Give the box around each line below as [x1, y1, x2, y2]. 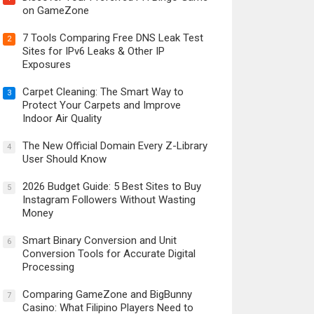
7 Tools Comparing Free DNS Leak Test [22, 31, 203, 44]
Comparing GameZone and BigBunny [22, 287, 192, 301]
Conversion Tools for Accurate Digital [22, 247, 196, 260]
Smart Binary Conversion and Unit [22, 233, 177, 247]
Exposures [22, 57, 71, 71]
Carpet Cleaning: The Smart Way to [22, 85, 184, 98]
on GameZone [22, 4, 89, 17]
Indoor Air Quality [22, 111, 102, 125]
